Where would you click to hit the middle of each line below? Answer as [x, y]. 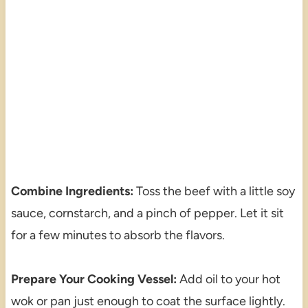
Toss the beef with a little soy [214, 191]
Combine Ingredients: [72, 191]
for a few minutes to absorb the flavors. [118, 235]
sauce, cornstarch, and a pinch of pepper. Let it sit [147, 213]
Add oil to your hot [228, 279]
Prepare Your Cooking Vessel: [93, 279]
